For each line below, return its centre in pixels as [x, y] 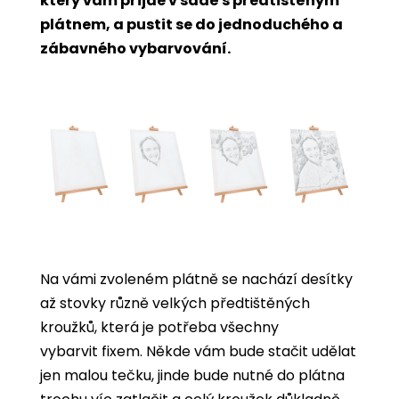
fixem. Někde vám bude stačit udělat [229, 351]
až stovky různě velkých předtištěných [175, 303]
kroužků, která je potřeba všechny [159, 327]
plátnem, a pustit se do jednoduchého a [191, 25]
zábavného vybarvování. [137, 49]
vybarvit [71, 351]
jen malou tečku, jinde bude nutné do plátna [192, 375]
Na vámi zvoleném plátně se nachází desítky [196, 279]
